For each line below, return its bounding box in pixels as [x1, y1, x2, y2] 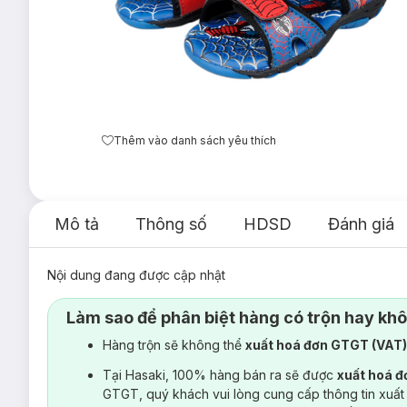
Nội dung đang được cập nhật [47, 267, 225, 283]
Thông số [135, 214, 207, 233]
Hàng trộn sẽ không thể [103, 337, 245, 352]
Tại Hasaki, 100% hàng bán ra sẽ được [103, 367, 337, 382]
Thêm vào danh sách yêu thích [114, 133, 276, 147]
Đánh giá [328, 214, 394, 233]
